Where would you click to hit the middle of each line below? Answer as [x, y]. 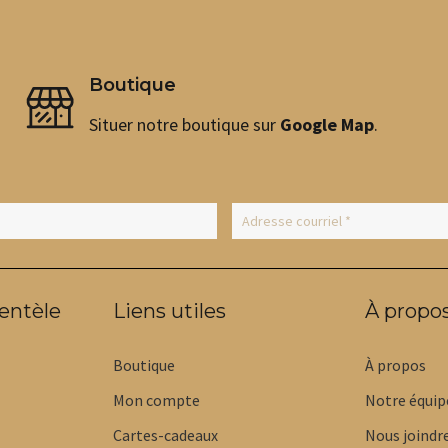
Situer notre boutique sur [184, 124]
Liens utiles [169, 310]
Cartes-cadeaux [165, 435]
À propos [395, 365]
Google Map [327, 124]
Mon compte [156, 400]
